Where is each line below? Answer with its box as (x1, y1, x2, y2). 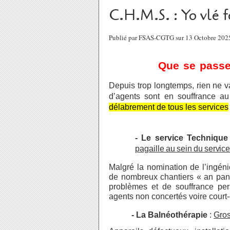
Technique (186, 133, 228, 142)
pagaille (135, 144, 164, 153)
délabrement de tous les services (109, 103, 228, 111)
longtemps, (154, 81, 194, 90)
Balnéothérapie (146, 210, 209, 219)
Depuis (109, 81, 135, 90)
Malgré (109, 163, 134, 171)
